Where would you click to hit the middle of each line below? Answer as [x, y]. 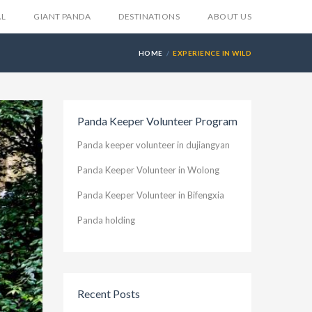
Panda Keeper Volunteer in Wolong [148, 170]
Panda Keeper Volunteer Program [157, 121]
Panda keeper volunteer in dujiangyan [154, 145]
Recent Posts [109, 294]
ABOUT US [229, 16]
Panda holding [106, 220]
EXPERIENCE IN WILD [212, 53]
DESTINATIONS [149, 16]
